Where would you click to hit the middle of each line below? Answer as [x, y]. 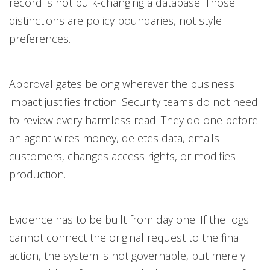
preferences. [40, 39]
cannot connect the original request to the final [125, 237]
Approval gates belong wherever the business [122, 84]
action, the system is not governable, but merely [127, 256]
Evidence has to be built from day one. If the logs [129, 219]
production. [37, 174]
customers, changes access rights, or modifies [122, 156]
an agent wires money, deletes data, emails [114, 138]
